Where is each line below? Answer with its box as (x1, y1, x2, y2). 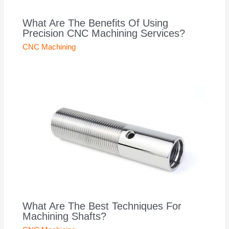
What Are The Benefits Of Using (22, 17, 169, 29)
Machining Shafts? (22, 210, 107, 222)
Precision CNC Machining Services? (22, 28, 186, 39)
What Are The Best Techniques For (22, 200, 182, 212)
